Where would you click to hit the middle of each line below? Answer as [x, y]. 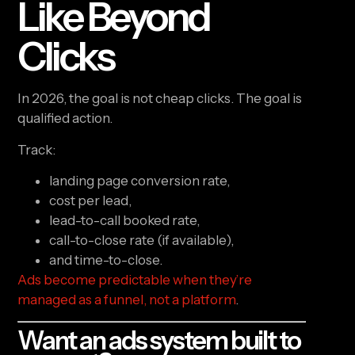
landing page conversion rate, [140, 181]
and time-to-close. [106, 260]
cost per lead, [91, 200]
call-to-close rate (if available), [142, 240]
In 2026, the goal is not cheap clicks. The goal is [160, 99]
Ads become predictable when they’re [135, 280]
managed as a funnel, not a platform [127, 300]
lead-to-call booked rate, [125, 220]
